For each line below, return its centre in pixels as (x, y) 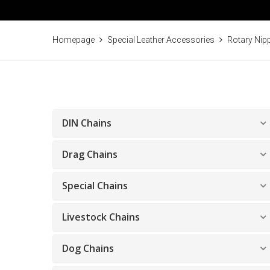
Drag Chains (90, 154)
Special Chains (95, 186)
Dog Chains (88, 248)
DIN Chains (87, 123)
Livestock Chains (101, 217)
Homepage (74, 40)
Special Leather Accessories (161, 40)
